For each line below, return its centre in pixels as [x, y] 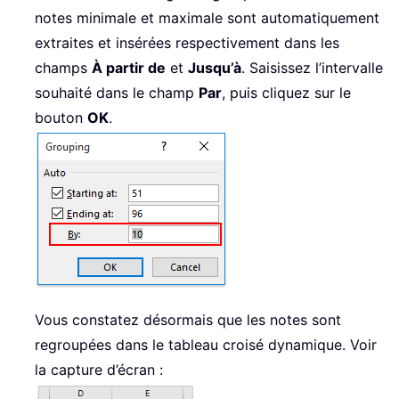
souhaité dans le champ [117, 93]
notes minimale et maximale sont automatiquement [207, 18]
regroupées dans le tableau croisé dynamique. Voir [206, 345]
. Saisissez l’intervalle [312, 68]
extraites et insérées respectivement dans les [187, 43]
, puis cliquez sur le [286, 93]
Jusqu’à [215, 68]
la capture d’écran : [99, 370]
